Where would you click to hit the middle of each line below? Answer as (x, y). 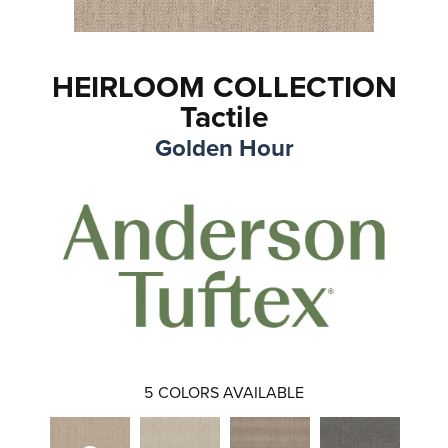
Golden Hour (224, 148)
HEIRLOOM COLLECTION (224, 87)
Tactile (224, 117)
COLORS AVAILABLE (231, 392)
